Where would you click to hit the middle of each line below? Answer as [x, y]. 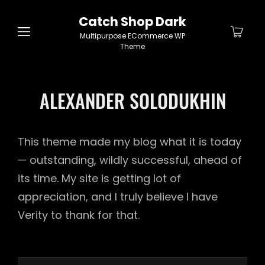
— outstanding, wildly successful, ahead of [130, 160]
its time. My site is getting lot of [99, 178]
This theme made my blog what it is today [130, 142]
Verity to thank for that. [79, 215]
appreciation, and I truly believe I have [118, 197]
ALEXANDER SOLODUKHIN [132, 100]
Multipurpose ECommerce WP [132, 36]
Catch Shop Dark [132, 22]
